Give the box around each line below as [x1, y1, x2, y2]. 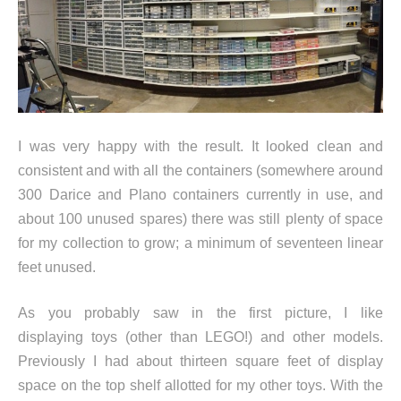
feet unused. [18, 260, 96, 276]
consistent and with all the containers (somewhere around [18, 163, 383, 179]
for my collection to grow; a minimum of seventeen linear [18, 235, 383, 252]
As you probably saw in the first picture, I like [18, 305, 383, 321]
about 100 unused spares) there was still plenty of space [18, 211, 383, 227]
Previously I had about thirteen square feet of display [18, 354, 383, 370]
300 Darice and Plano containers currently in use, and [18, 187, 383, 203]
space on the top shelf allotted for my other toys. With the [18, 378, 383, 394]
